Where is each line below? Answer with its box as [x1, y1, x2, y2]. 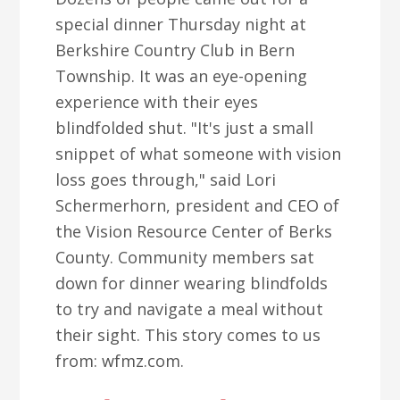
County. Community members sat [55, 246, 315, 268]
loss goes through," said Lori [55, 169, 277, 190]
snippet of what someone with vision [55, 143, 342, 164]
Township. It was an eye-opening [55, 65, 308, 87]
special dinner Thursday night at [55, 13, 307, 35]
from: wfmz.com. [55, 350, 185, 371]
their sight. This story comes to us [55, 324, 321, 346]
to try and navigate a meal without [55, 298, 324, 320]
